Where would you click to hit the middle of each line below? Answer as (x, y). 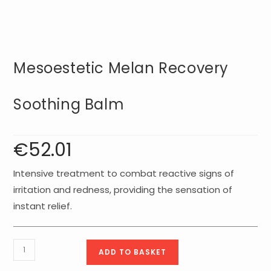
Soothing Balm (69, 104)
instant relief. (43, 206)
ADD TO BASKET (133, 252)
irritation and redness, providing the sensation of (123, 189)
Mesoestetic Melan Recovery (121, 68)
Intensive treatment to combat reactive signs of (124, 173)
